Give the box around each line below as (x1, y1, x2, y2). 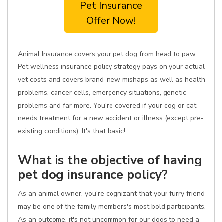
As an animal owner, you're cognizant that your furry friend (18, 189, 205, 198)
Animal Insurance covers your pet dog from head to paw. (18, 49, 197, 58)
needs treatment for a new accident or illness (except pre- (18, 113, 204, 123)
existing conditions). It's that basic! (18, 126, 125, 136)
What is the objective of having (18, 151, 202, 168)
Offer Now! (86, 14, 136, 27)
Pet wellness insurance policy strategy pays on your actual (18, 62, 205, 71)
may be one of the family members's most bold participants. (18, 202, 206, 211)
